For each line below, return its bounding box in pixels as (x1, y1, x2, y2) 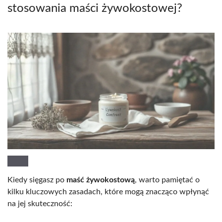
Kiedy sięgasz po (7, 175, 66, 184)
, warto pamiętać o (135, 175, 200, 184)
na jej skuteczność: (7, 199, 72, 208)
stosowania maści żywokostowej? (7, 2, 182, 14)
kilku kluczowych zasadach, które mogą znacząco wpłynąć (7, 187, 209, 196)
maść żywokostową (66, 175, 135, 184)
